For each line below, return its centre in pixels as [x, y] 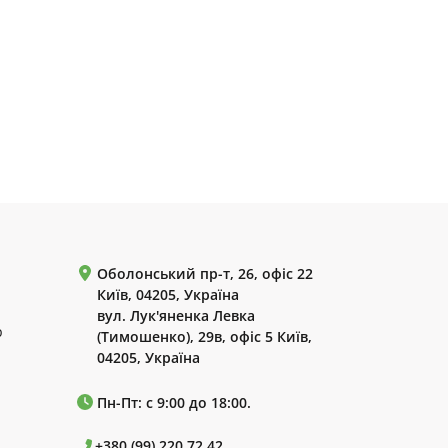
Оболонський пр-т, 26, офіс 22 [205, 273]
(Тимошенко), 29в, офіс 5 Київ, [204, 336]
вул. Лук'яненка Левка [176, 315]
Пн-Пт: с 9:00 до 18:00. [174, 402]
